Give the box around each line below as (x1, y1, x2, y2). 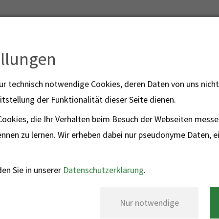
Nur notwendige (120, 197, 179, 208)
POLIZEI (91, 93, 128, 105)
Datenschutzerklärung (63, 164, 144, 175)
